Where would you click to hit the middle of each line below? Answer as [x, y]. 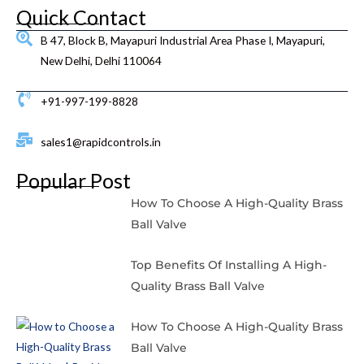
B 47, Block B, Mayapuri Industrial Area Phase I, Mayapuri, [183, 40]
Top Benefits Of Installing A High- [228, 264]
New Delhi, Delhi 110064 [101, 60]
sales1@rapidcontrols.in [101, 141]
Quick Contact [81, 17]
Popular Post [74, 180]
